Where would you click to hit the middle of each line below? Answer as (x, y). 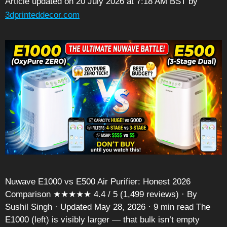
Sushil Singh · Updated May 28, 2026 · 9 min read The (108, 207)
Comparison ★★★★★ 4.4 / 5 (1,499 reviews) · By (101, 195)
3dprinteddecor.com (42, 15)
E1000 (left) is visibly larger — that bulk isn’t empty (102, 220)
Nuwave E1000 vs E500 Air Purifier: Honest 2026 (98, 182)
